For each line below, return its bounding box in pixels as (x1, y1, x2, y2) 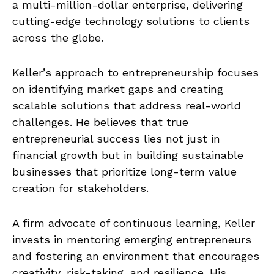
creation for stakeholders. (12, 181, 149, 194)
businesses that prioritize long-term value (12, 165, 237, 178)
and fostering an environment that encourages (12, 249, 259, 262)
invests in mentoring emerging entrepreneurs (12, 232, 251, 246)
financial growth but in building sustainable (12, 148, 243, 161)
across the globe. (12, 31, 103, 44)
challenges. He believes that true (12, 115, 188, 128)
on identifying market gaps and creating (12, 82, 223, 95)
